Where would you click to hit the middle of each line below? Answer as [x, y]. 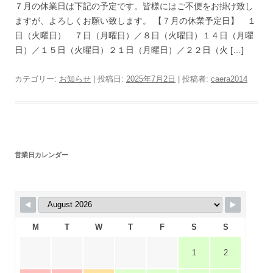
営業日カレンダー [41, 154]
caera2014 [229, 79]
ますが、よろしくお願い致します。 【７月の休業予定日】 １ [135, 20]
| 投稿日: [108, 79]
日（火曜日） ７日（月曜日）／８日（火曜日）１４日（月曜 [134, 35]
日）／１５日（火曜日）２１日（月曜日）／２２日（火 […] [129, 50]
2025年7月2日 [151, 79]
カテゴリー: [37, 79]
